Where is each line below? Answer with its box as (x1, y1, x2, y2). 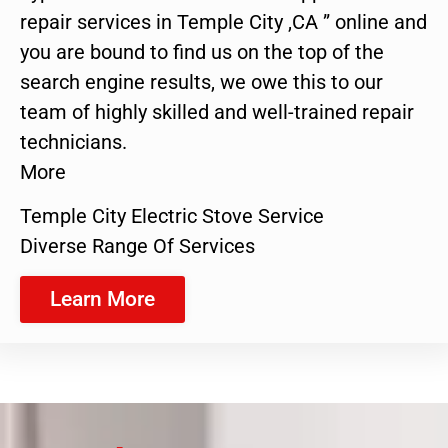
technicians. (20, 129, 127, 154)
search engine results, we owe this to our (20, 69, 383, 94)
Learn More (50, 286, 155, 311)
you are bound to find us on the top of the (20, 39, 384, 64)
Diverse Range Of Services (20, 234, 255, 259)
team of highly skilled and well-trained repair (20, 99, 414, 124)
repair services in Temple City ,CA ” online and (20, 9, 427, 34)
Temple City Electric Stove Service (20, 204, 324, 229)
